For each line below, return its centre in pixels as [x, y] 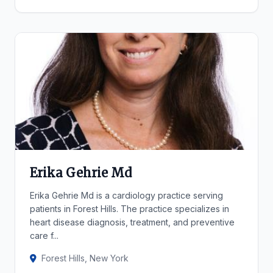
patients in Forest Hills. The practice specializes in [129, 209]
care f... [44, 236]
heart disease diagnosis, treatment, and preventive [132, 222]
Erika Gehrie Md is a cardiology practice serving [126, 195]
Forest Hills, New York [85, 258]
